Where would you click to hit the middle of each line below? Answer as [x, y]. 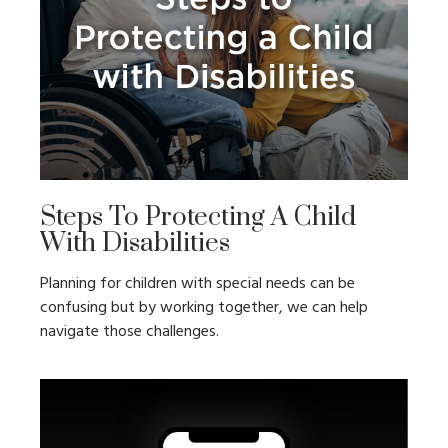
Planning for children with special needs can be [197, 284]
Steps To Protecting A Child [198, 218]
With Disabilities [135, 244]
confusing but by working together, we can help [204, 308]
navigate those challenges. [129, 332]
